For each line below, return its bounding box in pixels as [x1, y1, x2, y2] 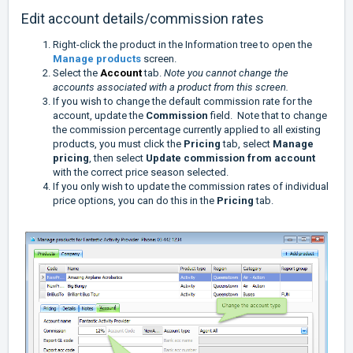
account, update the [53, 110, 146, 122]
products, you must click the [53, 138, 184, 150]
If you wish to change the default [53, 95, 201, 108]
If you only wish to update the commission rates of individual [53, 180, 329, 193]
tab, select [221, 138, 273, 150]
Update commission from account [146, 152, 315, 165]
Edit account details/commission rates [21, 10, 264, 28]
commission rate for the [203, 95, 312, 108]
